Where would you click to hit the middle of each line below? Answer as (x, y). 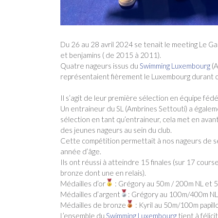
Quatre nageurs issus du (100, 65)
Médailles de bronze (93, 205)
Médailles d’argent (90, 194)
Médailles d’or (83, 184)
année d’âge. (81, 152)
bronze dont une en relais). (103, 173)
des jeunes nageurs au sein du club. (116, 130)
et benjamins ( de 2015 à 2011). (111, 55)
